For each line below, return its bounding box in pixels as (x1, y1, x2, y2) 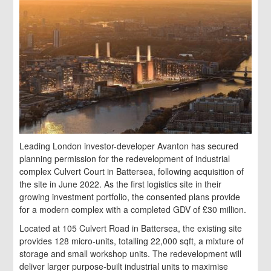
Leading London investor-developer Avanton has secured (19, 140, 239, 152)
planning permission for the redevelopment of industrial (19, 152, 230, 165)
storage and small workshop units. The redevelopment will (19, 247, 242, 260)
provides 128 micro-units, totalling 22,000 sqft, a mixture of (19, 235, 244, 247)
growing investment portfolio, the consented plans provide (19, 191, 241, 203)
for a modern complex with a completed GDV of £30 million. (19, 203, 247, 216)
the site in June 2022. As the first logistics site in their (19, 178, 222, 191)
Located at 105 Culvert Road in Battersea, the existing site (19, 222, 243, 235)
